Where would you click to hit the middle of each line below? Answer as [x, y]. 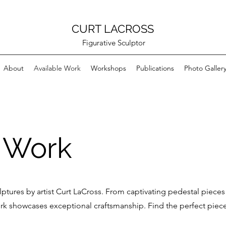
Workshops [108, 68]
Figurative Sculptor [114, 43]
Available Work [57, 68]
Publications [155, 68]
